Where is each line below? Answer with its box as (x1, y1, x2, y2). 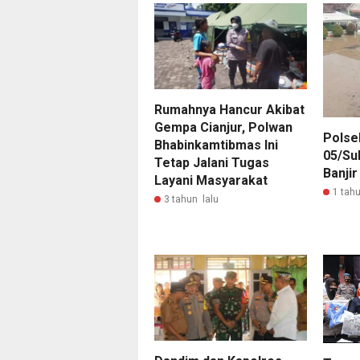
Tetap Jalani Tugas (154, 154, 269, 170)
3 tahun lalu (164, 193, 219, 205)
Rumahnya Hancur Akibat (154, 101, 305, 117)
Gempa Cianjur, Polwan (154, 119, 292, 135)
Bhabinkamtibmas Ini (154, 137, 278, 153)
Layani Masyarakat (154, 172, 268, 188)
